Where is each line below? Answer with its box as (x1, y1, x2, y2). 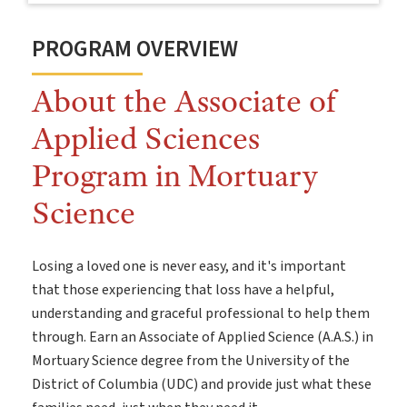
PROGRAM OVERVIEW (32, 33, 238, 65)
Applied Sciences (32, 117, 260, 159)
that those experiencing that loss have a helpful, (32, 280, 334, 300)
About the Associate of (32, 80, 335, 122)
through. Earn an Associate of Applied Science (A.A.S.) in (32, 327, 373, 347)
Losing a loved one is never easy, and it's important (32, 256, 346, 276)
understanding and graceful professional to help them (32, 303, 370, 323)
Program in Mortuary (32, 154, 318, 196)
